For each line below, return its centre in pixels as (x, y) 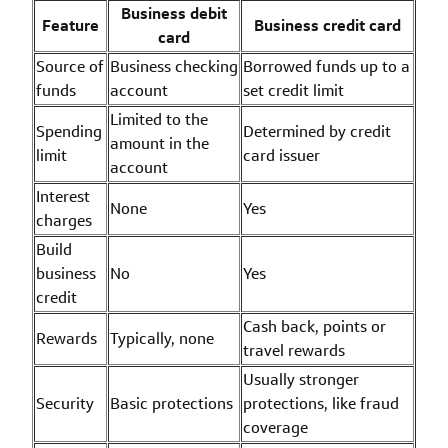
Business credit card (327, 25)
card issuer (281, 155)
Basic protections (171, 403)
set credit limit (293, 90)
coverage (275, 427)
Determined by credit (317, 131)
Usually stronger (301, 379)
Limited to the (159, 119)
